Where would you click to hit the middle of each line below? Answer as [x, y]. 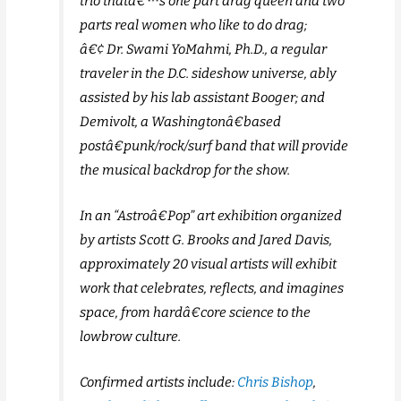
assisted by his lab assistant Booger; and [203, 98]
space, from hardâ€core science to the [196, 313]
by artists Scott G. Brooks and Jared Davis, [206, 240]
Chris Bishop [274, 383]
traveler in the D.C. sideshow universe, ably [209, 74]
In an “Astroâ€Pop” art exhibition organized [211, 216]
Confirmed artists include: [158, 383]
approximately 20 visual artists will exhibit [209, 264]
